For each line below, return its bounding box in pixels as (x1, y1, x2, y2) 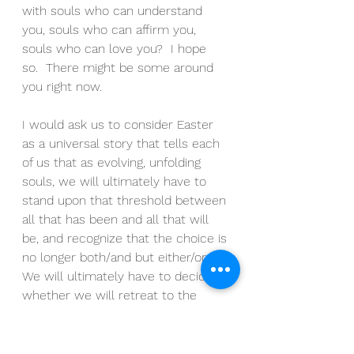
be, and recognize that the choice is (22, 231, 231, 247)
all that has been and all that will (22, 212, 213, 228)
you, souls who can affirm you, (22, 22, 200, 38)
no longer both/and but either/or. (22, 250, 216, 265)
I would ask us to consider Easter (22, 117, 217, 133)
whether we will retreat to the (22, 288, 201, 303)
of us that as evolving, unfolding (22, 155, 205, 171)
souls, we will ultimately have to (22, 174, 210, 190)
